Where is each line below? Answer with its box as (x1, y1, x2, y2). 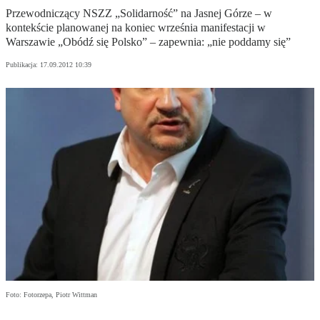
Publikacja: (6, 61, 40, 69)
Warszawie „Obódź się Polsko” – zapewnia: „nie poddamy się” (6, 36, 291, 49)
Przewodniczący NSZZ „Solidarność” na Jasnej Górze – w (6, 7, 272, 20)
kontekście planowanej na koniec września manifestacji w (6, 21, 266, 34)
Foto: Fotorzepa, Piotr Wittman (6, 291, 97, 299)
